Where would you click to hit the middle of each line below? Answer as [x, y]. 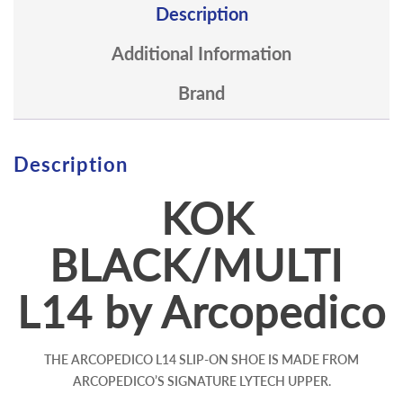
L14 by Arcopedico [201, 312]
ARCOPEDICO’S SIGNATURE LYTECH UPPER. [201, 381]
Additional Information [201, 54]
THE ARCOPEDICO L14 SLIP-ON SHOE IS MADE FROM [201, 360]
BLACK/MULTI [201, 265]
